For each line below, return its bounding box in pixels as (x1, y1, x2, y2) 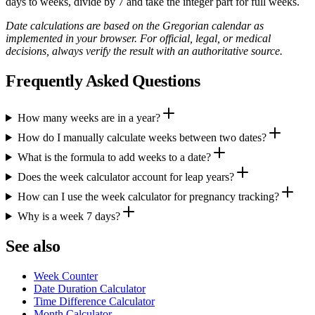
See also (6, 236, 60, 255)
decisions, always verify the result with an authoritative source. (6, 45, 283, 58)
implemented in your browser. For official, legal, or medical (6, 32, 271, 45)
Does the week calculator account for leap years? (17, 170, 234, 183)
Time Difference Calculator (34, 295, 155, 307)
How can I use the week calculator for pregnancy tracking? (17, 190, 279, 202)
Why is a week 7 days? (17, 210, 120, 222)
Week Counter (34, 269, 98, 282)
